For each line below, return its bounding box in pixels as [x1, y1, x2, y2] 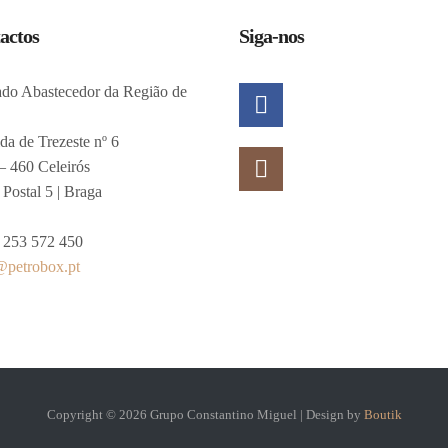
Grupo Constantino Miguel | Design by [149, 406, 364, 422]
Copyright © [46, 406, 116, 422]
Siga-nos [239, 24, 304, 47]
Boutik [363, 406, 402, 422]
